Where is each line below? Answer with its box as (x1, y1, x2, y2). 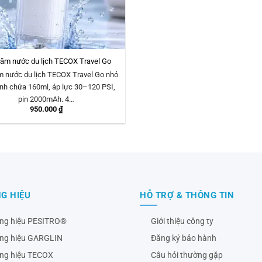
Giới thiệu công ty (151, 216, 214, 226)
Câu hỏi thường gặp (151, 250, 223, 260)
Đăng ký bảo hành (151, 233, 217, 243)
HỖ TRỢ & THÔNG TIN (140, 189, 234, 201)
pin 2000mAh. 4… (18, 94, 74, 104)
